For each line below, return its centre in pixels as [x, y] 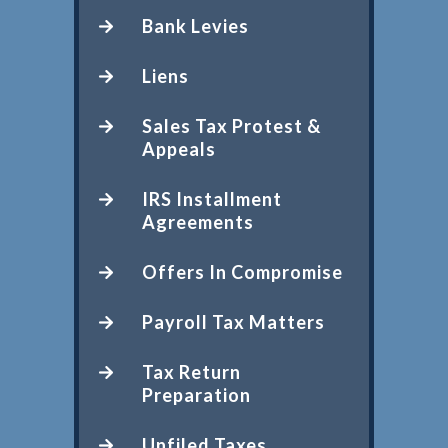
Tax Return [191, 371]
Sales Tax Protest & [231, 125]
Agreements [198, 221]
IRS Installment [212, 198]
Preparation [196, 394]
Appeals [179, 148]
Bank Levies [195, 25]
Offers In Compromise [242, 271]
